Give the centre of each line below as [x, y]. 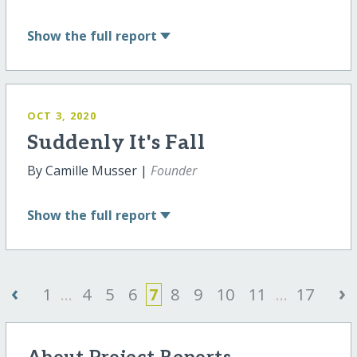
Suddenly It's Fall [116, 143]
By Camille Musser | [88, 170]
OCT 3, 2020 [61, 115]
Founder [173, 170]
